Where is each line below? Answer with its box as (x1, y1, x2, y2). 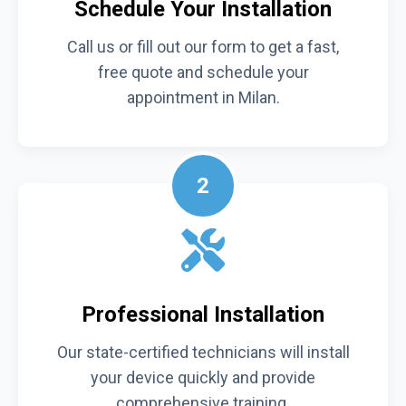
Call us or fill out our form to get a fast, (67, 36, 339, 56)
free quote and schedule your (97, 62, 309, 82)
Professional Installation (82, 301, 324, 327)
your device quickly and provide (91, 367, 315, 387)
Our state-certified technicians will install (56, 342, 350, 362)
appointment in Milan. (126, 87, 280, 107)
